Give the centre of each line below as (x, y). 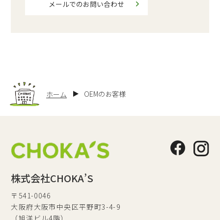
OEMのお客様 (105, 94)
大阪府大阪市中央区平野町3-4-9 (66, 206)
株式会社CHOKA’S (52, 178)
